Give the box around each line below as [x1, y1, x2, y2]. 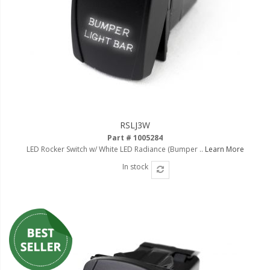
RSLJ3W [120, 119, 150, 131]
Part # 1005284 [107, 132, 163, 143]
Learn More [204, 143, 244, 154]
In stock [122, 161, 148, 172]
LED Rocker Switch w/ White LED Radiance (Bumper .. [26, 143, 205, 154]
